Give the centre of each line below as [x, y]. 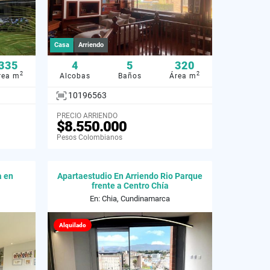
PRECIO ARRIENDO [87, 116]
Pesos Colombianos [89, 138]
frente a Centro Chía [130, 186]
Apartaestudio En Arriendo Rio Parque [130, 176]
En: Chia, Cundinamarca [130, 199]
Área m [183, 76]
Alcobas [75, 76]
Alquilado [73, 225]
